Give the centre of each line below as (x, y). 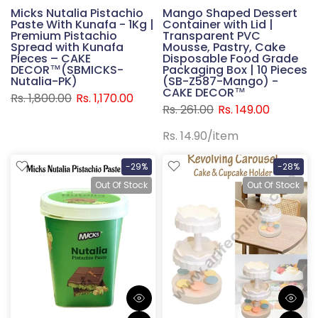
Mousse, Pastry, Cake (224, 47)
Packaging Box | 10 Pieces (235, 70)
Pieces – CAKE (51, 58)
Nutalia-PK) (44, 81)
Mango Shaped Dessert (230, 13)
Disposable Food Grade (230, 58)
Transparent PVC (212, 35)
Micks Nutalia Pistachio (77, 13)
